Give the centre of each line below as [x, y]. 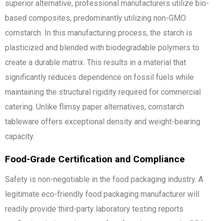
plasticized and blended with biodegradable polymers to [102, 47]
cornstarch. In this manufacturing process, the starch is [99, 33]
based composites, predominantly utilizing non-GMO [95, 18]
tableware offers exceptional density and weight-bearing [103, 121]
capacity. [20, 136]
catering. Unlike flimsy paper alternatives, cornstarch [94, 107]
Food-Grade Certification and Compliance [95, 159]
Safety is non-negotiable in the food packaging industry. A [104, 179]
